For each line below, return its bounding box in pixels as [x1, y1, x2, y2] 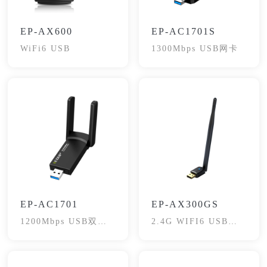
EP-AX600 [20, 26, 73, 37]
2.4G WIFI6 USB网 [151, 216, 238, 226]
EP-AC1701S [151, 26, 216, 37]
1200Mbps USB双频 [20, 216, 108, 226]
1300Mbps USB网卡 [151, 44, 238, 54]
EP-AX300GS [151, 198, 219, 209]
